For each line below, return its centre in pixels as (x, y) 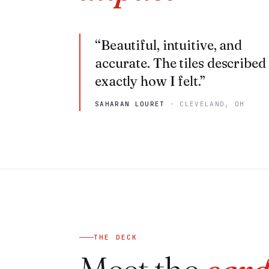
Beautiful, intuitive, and (171, 45)
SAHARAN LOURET (130, 104)
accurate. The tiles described (180, 63)
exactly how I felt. (147, 81)
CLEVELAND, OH (212, 104)
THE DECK (116, 237)
